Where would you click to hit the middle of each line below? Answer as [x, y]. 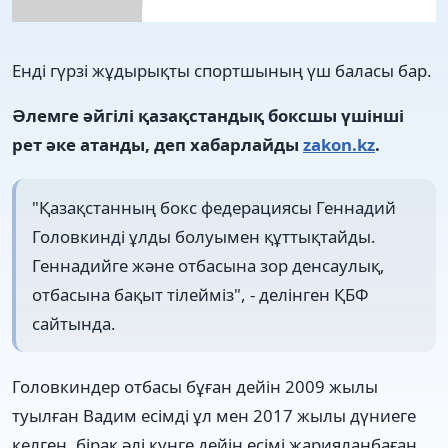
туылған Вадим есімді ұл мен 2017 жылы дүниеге [214, 416]
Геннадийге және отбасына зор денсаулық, [208, 265]
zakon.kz [339, 144]
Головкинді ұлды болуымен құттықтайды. [204, 236]
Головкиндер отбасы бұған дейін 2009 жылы [195, 387]
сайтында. [74, 323]
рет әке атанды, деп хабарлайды [157, 144]
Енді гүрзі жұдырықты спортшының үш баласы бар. [222, 70]
